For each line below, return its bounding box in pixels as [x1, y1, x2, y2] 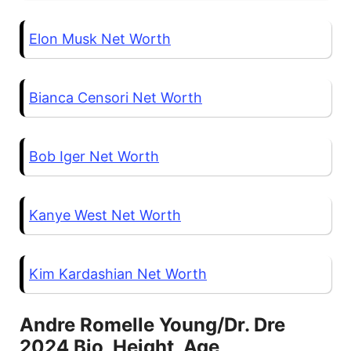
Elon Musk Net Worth [29, 31, 171, 48]
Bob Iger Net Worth [29, 148, 159, 165]
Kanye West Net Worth [29, 207, 181, 224]
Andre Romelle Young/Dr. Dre [20, 313, 285, 337]
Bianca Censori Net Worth [29, 89, 202, 107]
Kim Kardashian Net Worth [29, 266, 207, 283]
